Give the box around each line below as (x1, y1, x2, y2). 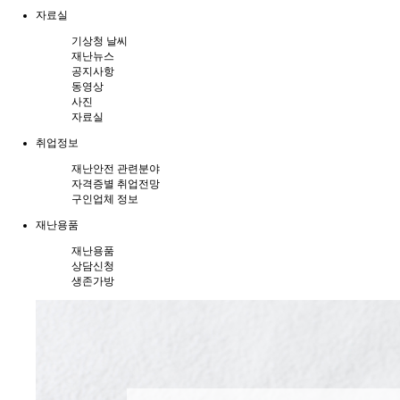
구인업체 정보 (71, 193, 138, 205)
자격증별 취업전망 (71, 178, 160, 190)
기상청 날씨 (71, 35, 128, 47)
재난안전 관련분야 (71, 162, 160, 175)
